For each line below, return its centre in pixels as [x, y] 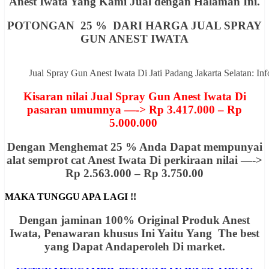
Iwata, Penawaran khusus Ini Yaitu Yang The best [134, 233]
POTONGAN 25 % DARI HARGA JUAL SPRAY [134, 26]
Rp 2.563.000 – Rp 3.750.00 [134, 174]
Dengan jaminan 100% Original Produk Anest [134, 220]
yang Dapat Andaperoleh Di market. [134, 246]
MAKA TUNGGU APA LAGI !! [71, 197]
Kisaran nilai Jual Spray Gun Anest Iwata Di [134, 96]
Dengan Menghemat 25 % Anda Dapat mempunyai [134, 147]
